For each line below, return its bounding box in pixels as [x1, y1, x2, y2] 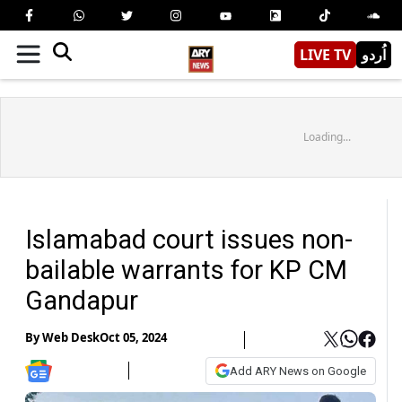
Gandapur [25, 284, 138, 316]
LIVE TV [300, 44, 351, 65]
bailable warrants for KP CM [25, 254, 347, 285]
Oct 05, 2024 [100, 329, 167, 346]
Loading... [302, 128, 351, 144]
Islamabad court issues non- [25, 223, 353, 255]
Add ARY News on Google [230, 363, 366, 378]
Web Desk [42, 329, 100, 346]
